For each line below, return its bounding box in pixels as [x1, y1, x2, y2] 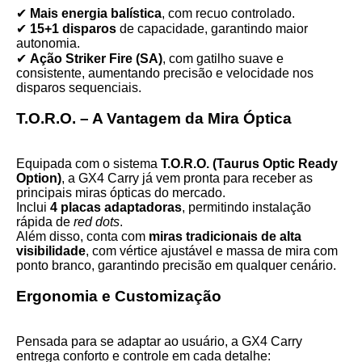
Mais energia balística [30, 6, 162, 20]
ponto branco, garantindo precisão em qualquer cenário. [16, 259, 336, 272]
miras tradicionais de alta [149, 229, 301, 243]
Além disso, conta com [16, 229, 149, 243]
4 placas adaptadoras [50, 200, 182, 214]
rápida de [16, 215, 74, 229]
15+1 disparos [30, 22, 116, 36]
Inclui [16, 200, 50, 214]
